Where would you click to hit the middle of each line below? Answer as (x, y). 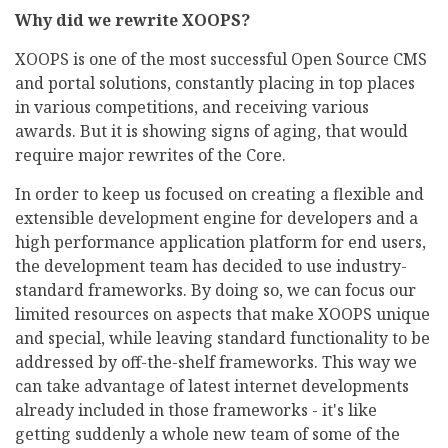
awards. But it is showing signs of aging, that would (211, 131)
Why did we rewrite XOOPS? (132, 20)
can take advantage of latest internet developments (212, 386)
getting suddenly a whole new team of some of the (207, 434)
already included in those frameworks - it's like (196, 410)
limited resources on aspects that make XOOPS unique (222, 314)
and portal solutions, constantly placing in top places (215, 83)
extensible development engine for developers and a (216, 218)
